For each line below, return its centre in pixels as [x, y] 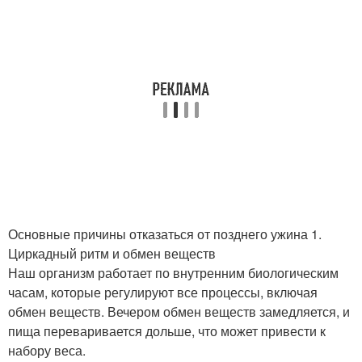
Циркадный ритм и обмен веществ [112, 253]
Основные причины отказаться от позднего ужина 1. [165, 234]
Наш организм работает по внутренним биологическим [173, 273]
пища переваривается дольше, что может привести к [167, 331]
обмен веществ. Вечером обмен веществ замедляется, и [179, 311]
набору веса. [47, 350]
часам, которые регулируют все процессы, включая [163, 292]
